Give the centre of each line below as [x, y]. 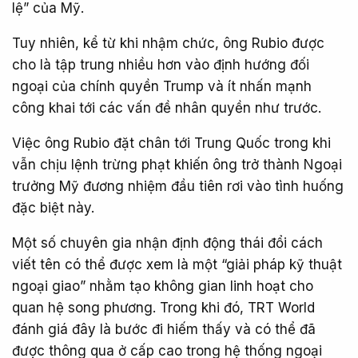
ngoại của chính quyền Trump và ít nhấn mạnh [162, 86]
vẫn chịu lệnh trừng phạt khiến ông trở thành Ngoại [177, 165]
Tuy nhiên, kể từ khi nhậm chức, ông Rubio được [168, 43]
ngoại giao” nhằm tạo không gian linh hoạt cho [163, 286]
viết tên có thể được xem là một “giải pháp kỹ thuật [177, 265]
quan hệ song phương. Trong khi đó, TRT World [163, 308]
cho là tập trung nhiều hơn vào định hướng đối [161, 65]
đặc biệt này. [53, 208]
